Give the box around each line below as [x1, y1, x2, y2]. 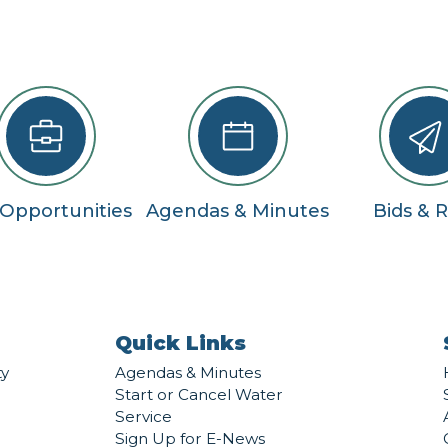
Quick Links [114, 331, 246, 356]
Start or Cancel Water [114, 385, 283, 405]
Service [114, 407, 172, 427]
